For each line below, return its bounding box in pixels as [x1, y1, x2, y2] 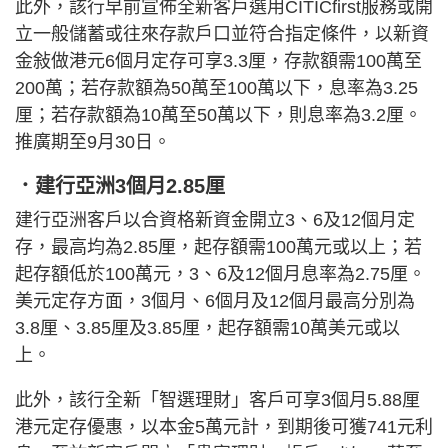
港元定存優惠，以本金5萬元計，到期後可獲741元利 [15, 417, 433, 438]
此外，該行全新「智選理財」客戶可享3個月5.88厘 [15, 390, 420, 411]
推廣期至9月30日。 [15, 132, 171, 153]
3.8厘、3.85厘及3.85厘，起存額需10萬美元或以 [15, 318, 400, 339]
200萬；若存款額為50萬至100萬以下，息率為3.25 [15, 78, 418, 99]
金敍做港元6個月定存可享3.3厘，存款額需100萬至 [15, 51, 422, 72]
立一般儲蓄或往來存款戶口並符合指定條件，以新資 [15, 24, 429, 45]
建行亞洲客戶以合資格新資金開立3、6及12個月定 [15, 210, 415, 231]
